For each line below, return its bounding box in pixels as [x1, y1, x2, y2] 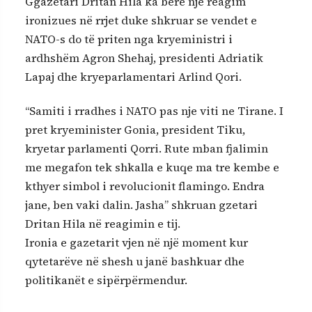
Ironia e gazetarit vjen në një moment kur [25, 235, 248, 251]
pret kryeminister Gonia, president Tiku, [25, 122, 245, 138]
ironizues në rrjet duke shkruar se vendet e [25, 12, 257, 28]
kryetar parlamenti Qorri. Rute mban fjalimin [25, 141, 268, 157]
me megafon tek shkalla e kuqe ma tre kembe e [25, 159, 279, 175]
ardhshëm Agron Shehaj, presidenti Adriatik [25, 49, 263, 65]
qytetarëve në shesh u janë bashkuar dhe [25, 253, 244, 270]
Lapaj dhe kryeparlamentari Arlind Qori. [25, 68, 242, 84]
